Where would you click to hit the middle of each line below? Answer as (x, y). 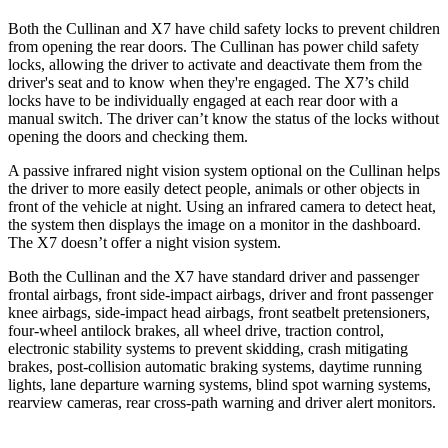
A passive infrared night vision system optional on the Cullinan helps (224, 170)
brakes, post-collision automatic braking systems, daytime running (215, 366)
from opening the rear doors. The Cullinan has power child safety (213, 46)
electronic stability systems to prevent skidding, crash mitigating (208, 348)
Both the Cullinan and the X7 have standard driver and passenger (213, 276)
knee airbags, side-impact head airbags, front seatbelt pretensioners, (219, 312)
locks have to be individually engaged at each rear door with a (203, 100)
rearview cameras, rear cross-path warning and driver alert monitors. (222, 402)
